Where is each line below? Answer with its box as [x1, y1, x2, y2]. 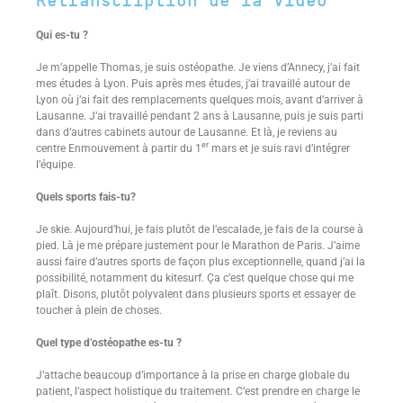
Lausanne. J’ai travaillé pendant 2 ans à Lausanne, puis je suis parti [36, 110, 363, 122]
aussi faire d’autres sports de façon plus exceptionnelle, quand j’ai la [36, 255, 365, 268]
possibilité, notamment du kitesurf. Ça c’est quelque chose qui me [36, 272, 354, 284]
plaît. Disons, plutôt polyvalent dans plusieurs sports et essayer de [36, 288, 355, 300]
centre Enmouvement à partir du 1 [36, 142, 201, 155]
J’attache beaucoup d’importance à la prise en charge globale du [36, 369, 350, 381]
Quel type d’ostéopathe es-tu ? [36, 336, 182, 349]
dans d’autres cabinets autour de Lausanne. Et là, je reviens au [36, 126, 337, 139]
